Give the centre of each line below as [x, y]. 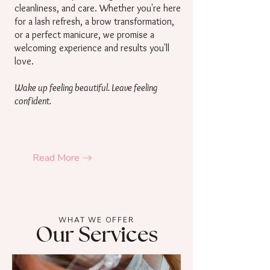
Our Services [96, 235]
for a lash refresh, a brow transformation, [94, 21]
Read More [56, 158]
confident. [33, 101]
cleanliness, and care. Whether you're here [98, 8]
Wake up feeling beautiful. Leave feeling [86, 88]
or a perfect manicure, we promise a [84, 35]
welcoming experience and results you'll [92, 48]
